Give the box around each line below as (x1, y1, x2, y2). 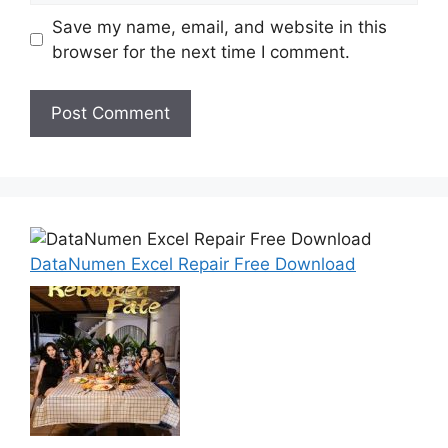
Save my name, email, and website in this (51, 16, 387, 37)
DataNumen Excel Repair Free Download (30, 254, 356, 275)
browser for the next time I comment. (51, 41, 350, 62)
